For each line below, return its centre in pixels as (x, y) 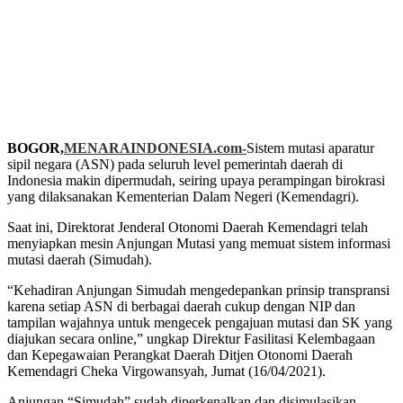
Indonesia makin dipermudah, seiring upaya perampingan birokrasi (196, 180)
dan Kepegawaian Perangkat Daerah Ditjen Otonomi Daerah (180, 355)
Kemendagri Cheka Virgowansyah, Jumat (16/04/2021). (166, 371)
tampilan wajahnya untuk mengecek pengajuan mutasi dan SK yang (200, 322)
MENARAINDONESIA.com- (155, 148)
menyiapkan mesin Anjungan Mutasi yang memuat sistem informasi (199, 243)
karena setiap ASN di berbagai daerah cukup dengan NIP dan (181, 306)
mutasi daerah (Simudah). (80, 260)
